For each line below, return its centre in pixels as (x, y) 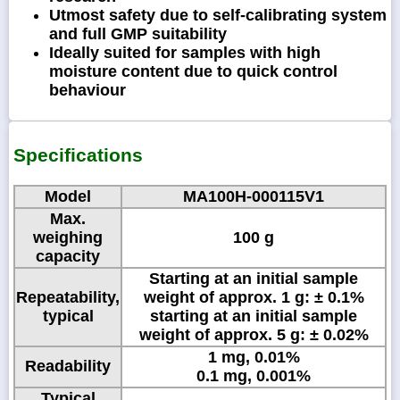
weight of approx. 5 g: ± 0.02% (254, 334)
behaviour (87, 90)
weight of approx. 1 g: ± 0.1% (254, 297)
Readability (68, 366)
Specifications (78, 154)
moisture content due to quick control (193, 71)
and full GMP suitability (138, 33)
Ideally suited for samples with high (185, 52)
